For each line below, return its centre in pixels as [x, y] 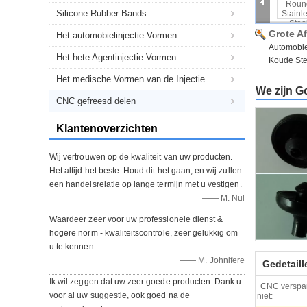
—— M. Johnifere [212, 260]
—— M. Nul [223, 198]
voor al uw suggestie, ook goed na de [120, 295]
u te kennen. [73, 247]
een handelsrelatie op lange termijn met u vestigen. [146, 184]
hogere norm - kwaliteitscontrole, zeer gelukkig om [144, 233]
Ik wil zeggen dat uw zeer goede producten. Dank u [146, 282]
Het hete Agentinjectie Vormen [116, 57]
